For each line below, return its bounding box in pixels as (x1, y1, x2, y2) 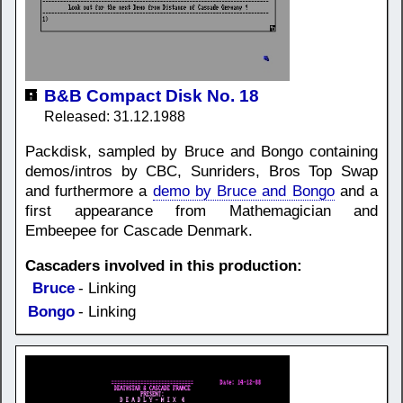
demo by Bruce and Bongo (152, 182, 335, 200)
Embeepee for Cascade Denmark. (25, 221, 253, 239)
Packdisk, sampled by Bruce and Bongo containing (25, 142, 378, 160)
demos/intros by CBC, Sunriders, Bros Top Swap (25, 162, 378, 180)
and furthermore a (25, 182, 153, 200)
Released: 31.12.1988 (44, 108, 185, 124)
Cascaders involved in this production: (25, 256, 302, 274)
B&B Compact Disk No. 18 (44, 85, 259, 105)
